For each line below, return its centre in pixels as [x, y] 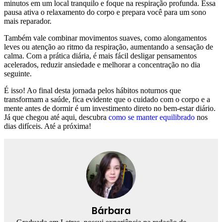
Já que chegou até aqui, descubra [56, 117]
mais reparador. [28, 21]
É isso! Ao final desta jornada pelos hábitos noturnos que [92, 91]
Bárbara [111, 211]
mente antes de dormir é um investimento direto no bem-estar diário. [110, 109]
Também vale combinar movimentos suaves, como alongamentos [105, 38]
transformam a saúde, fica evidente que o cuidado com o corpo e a [107, 100]
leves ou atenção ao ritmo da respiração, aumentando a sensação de [109, 47]
